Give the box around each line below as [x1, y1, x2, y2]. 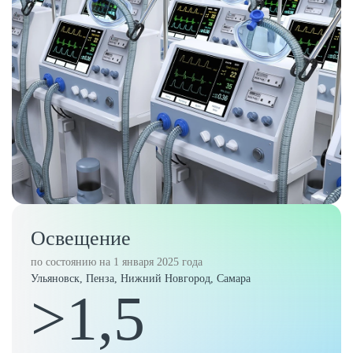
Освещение [31, 227, 131, 250]
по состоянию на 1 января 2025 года [31, 256, 203, 268]
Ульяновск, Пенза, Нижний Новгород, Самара [31, 273, 251, 284]
